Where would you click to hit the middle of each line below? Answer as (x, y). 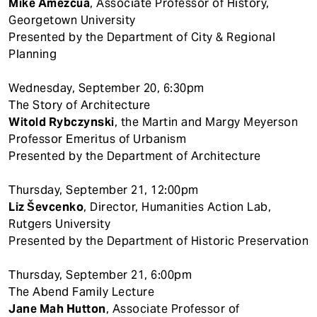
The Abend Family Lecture (81, 292)
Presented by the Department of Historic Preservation (158, 241)
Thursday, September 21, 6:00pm (100, 275)
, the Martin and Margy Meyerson (206, 122)
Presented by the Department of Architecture (135, 156)
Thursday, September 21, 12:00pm (104, 190)
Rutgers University (59, 224)
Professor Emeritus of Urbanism (97, 139)
